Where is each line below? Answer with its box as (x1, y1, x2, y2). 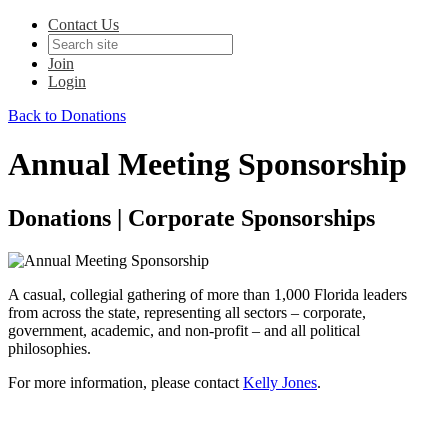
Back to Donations (8, 107, 126, 124)
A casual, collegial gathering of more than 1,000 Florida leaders (8, 285, 407, 303)
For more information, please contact (8, 373, 243, 391)
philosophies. (8, 339, 91, 357)
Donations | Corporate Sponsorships (8, 204, 375, 231)
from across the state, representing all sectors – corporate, (8, 303, 366, 321)
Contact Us (48, 16, 119, 33)
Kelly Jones (243, 373, 317, 391)
